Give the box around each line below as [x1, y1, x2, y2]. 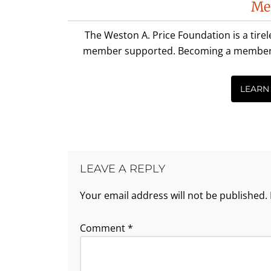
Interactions [67, 6, 171, 30]
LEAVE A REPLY [80, 162, 165, 175]
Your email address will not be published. [80, 188, 267, 202]
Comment [80, 221, 128, 235]
